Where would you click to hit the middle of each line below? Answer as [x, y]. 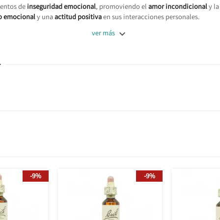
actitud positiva [78, 16]
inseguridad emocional [61, 6]
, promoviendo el [122, 6]
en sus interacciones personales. [151, 16]
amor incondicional [178, 6]
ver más [103, 33]
